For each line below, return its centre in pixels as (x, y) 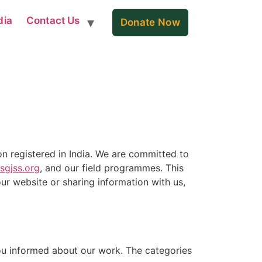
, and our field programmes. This (112, 168)
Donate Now (150, 22)
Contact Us (53, 20)
